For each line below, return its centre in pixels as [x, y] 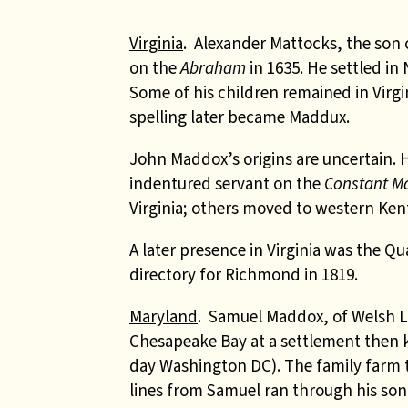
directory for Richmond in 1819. [244, 275]
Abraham [215, 68]
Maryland [163, 316]
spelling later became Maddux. [240, 117]
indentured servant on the [227, 184]
